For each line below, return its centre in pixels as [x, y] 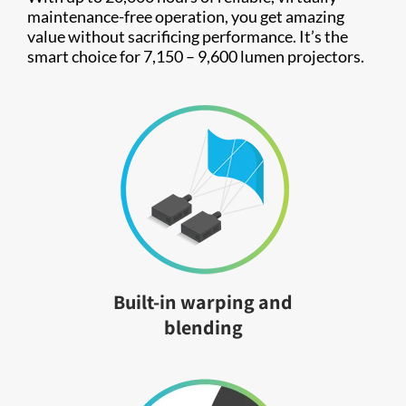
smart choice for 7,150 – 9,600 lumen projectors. [196, 56]
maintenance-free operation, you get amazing [186, 16]
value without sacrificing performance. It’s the [188, 36]
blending [203, 327]
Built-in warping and [203, 301]
